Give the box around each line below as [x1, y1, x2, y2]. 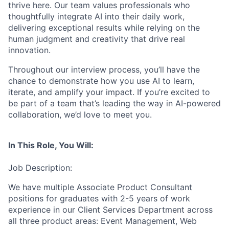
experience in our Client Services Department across [8, 204, 213, 215]
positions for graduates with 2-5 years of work [8, 193, 190, 203]
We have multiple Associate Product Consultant [8, 182, 192, 192]
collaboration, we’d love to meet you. [8, 109, 152, 120]
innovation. [8, 45, 51, 55]
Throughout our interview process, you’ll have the [8, 64, 200, 75]
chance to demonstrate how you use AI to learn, [8, 76, 194, 86]
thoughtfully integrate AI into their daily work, [8, 11, 185, 21]
